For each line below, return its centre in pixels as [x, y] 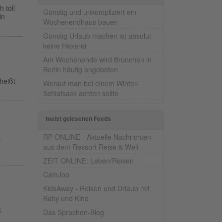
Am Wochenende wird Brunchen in [97, 59]
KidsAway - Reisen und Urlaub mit [96, 188]
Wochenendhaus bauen [81, 22]
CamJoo [56, 174]
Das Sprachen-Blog [74, 212]
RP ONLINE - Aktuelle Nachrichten [97, 137]
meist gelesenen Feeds [78, 119]
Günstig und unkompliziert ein [90, 12]
